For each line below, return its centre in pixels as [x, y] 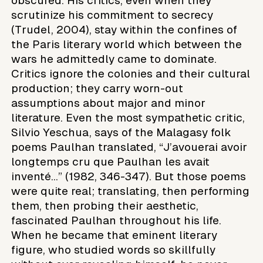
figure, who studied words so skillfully [114, 249]
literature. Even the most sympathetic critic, [128, 117]
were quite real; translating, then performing [131, 191]
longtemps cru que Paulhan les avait [111, 161]
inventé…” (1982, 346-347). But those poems [129, 176]
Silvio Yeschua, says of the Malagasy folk [122, 132]
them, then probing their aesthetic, [105, 205]
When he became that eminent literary [114, 235]
